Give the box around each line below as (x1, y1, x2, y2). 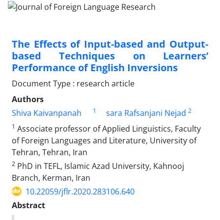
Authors (12, 93, 44, 105)
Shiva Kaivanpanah (12, 107, 82, 118)
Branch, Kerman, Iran (12, 172, 90, 183)
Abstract (12, 199, 45, 211)
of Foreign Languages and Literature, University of (12, 135, 196, 146)
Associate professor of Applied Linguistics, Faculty (15, 123, 201, 134)
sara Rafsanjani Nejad (106, 107, 186, 118)
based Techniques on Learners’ (12, 49, 208, 62)
